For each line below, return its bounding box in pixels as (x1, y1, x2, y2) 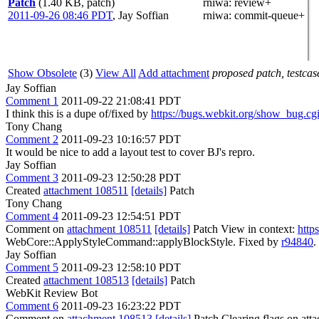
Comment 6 (6, 299, 58, 312)
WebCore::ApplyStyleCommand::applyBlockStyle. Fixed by (6, 235, 281, 248)
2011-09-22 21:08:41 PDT (61, 94, 181, 107)
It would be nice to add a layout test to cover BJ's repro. (6, 145, 255, 158)
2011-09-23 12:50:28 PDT (61, 171, 181, 184)
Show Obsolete (8, 66, 77, 79)
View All (95, 66, 136, 79)
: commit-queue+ (229, 9, 305, 21)
